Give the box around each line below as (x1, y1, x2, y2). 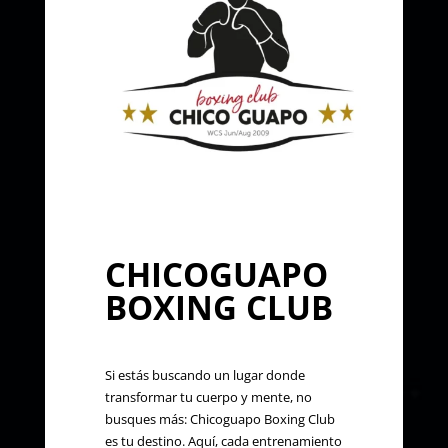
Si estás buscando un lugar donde (104, 366, 305, 385)
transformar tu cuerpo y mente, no (104, 388, 312, 407)
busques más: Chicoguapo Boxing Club (104, 410, 335, 429)
